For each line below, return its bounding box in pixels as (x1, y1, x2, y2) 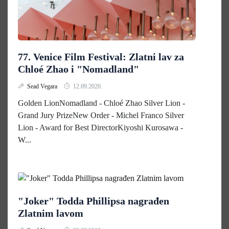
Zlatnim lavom (18, 208, 83, 219)
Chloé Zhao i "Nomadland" (18, 63, 139, 75)
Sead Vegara (27, 83, 59, 90)
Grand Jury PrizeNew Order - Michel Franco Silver (18, 111, 184, 120)
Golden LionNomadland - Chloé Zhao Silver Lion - (18, 99, 185, 107)
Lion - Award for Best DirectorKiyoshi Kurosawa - (18, 123, 183, 132)
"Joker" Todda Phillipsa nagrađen (18, 195, 169, 207)
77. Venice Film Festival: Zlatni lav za (18, 51, 184, 62)
